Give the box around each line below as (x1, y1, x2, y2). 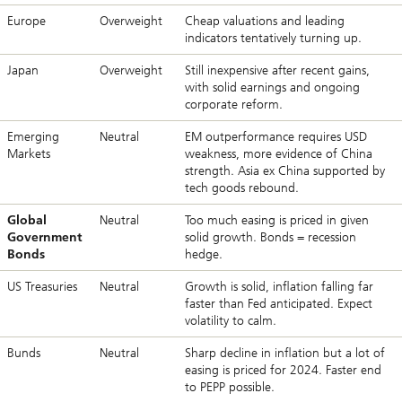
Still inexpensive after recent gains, (185, 62, 370, 78)
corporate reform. (185, 96, 286, 112)
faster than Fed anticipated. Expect (185, 295, 372, 311)
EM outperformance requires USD (185, 128, 367, 144)
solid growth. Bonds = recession (185, 229, 356, 245)
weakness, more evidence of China (185, 145, 372, 162)
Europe (7, 13, 46, 29)
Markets (7, 145, 50, 162)
